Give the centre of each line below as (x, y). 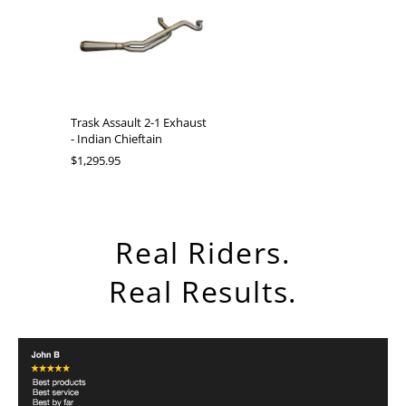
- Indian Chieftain (117, 138)
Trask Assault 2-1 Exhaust (139, 122)
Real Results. (203, 291)
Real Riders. (203, 252)
